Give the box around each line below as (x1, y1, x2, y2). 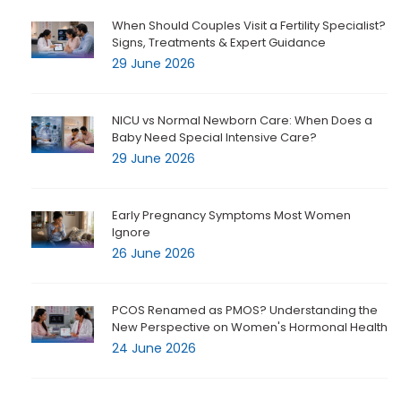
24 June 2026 (112, 339, 196, 358)
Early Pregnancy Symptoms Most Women (112, 207, 351, 225)
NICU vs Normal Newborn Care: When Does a (112, 112, 372, 130)
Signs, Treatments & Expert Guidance (112, 34, 326, 52)
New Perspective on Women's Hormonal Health (112, 319, 388, 337)
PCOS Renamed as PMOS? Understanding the (112, 302, 378, 320)
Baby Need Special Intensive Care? (112, 129, 317, 147)
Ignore (112, 224, 150, 242)
